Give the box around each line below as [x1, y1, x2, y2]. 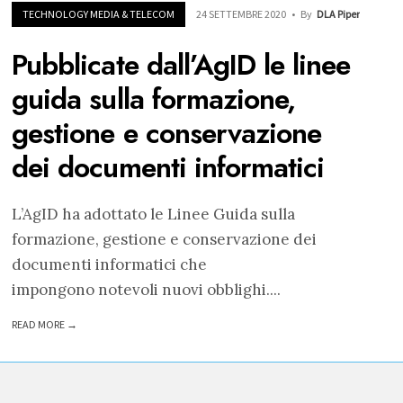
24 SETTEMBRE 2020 [196, 6, 287, 21]
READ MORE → [12, 318, 78, 332]
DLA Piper [317, 6, 361, 21]
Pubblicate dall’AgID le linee [12, 44, 351, 86]
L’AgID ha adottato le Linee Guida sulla [12, 203, 296, 224]
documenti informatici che [12, 254, 208, 274]
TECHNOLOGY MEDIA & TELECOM [22, 6, 175, 21]
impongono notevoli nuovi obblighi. [12, 279, 271, 300]
